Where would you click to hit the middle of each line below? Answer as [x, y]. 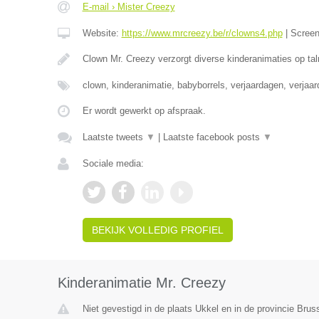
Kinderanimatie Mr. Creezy [141, 283]
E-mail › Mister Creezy [129, 7]
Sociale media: [113, 164]
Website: [102, 33]
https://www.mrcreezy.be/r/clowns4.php [202, 33]
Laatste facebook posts [213, 137]
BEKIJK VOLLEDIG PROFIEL [157, 230]
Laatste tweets [114, 137]
